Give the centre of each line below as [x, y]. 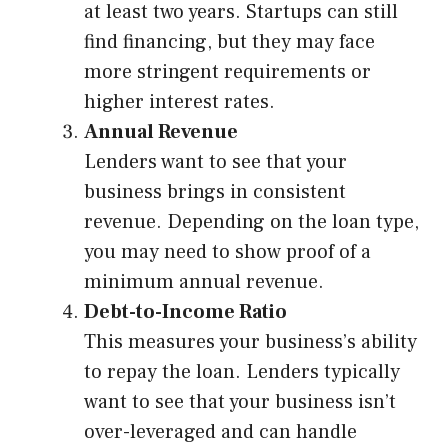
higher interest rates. [179, 102]
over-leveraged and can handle [220, 432]
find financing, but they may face [229, 42]
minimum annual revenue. [204, 282]
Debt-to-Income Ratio [185, 312]
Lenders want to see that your [215, 162]
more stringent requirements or [227, 72]
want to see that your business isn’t [240, 402]
